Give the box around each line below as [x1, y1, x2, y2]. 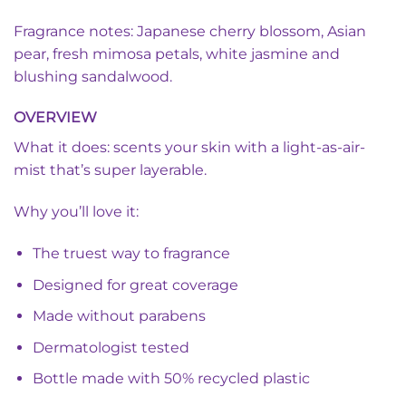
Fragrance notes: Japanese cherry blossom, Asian [14, 22, 366, 40]
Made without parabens [32, 307, 206, 325]
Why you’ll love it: [14, 203, 139, 221]
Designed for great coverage [32, 275, 238, 294]
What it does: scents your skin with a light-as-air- [14, 139, 365, 157]
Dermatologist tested [32, 338, 189, 356]
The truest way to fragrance [32, 244, 230, 262]
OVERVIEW [14, 109, 97, 127]
